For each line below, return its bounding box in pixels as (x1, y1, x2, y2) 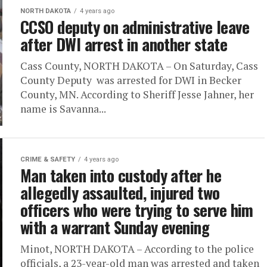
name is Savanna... (20, 102, 106, 116)
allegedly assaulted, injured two (20, 181, 220, 204)
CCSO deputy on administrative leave (20, 15, 249, 39)
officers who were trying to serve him (20, 198, 253, 222)
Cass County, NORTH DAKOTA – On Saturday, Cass (20, 59, 258, 73)
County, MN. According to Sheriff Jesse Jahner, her (20, 88, 254, 101)
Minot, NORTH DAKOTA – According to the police (20, 242, 254, 256)
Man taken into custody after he (20, 163, 222, 187)
